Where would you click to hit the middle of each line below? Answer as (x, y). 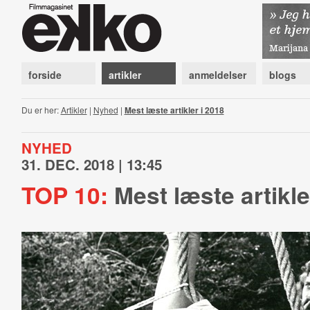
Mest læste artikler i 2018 (174, 110)
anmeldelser (217, 75)
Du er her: (41, 110)
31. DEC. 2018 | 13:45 (91, 164)
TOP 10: (64, 194)
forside (45, 75)
